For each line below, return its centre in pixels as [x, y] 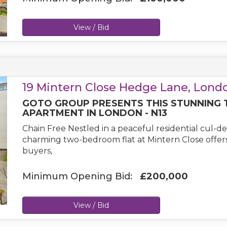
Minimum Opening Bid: [81, 176]
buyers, [37, 151]
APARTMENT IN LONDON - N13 [95, 113]
